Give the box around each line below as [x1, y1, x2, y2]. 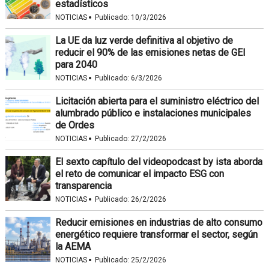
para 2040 [55, 59, 97, 70]
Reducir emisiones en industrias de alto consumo [55, 217, 262, 228]
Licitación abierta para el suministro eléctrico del [55, 95, 259, 107]
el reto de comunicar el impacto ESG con [55, 168, 224, 180]
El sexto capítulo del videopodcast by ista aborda [55, 156, 262, 168]
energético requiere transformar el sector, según [55, 229, 258, 240]
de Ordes [55, 119, 94, 131]
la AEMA [55, 241, 91, 252]
